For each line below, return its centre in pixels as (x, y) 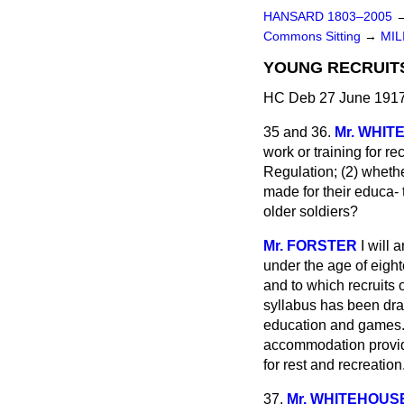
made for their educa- (333, 192)
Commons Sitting (314, 37)
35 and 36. (297, 132)
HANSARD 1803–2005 (328, 17)
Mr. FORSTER (310, 246)
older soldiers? (311, 211)
